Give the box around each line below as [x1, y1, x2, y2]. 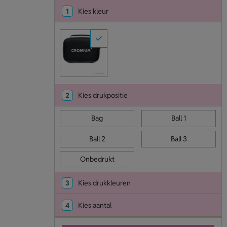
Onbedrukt [80, 155, 115, 164]
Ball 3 [170, 134, 187, 143]
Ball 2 [89, 134, 105, 143]
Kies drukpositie [78, 91, 128, 100]
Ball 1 [171, 113, 186, 123]
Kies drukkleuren [78, 178, 131, 187]
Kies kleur [78, 7, 108, 16]
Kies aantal [78, 200, 111, 210]
